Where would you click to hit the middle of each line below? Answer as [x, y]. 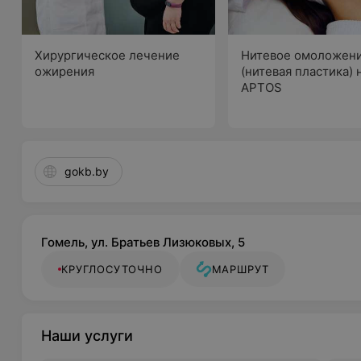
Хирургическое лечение [108, 55]
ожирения [65, 71]
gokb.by [87, 171]
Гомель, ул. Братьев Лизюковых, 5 [143, 242]
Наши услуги [87, 336]
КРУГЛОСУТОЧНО [112, 269]
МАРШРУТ [241, 269]
